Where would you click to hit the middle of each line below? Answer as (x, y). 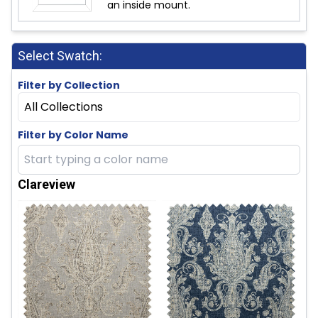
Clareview (46, 184)
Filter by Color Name (73, 135)
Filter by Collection (69, 85)
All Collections (64, 106)
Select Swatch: (60, 55)
